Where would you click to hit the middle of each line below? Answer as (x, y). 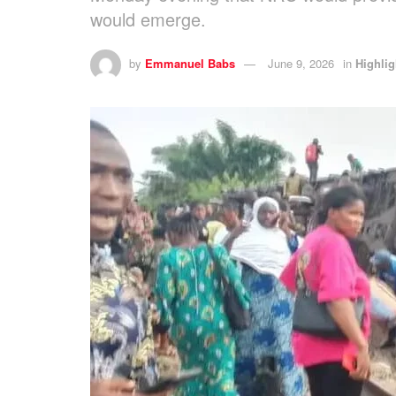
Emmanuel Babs (190, 63)
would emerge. (148, 19)
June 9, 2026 (301, 63)
